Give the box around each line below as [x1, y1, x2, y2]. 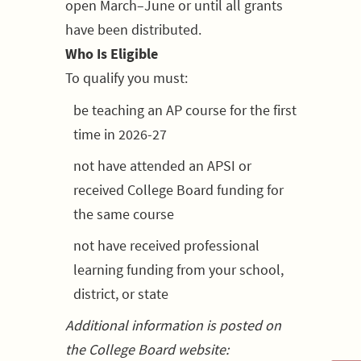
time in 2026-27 [73, 125, 167, 143]
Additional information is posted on [65, 316, 281, 334]
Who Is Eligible [65, 44, 158, 63]
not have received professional [73, 236, 259, 255]
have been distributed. [65, 20, 201, 39]
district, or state [73, 284, 168, 303]
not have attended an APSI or [73, 156, 251, 175]
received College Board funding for [73, 180, 284, 199]
